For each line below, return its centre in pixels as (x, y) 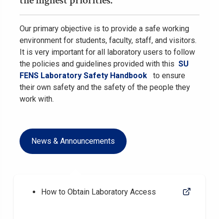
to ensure (166, 76)
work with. (37, 99)
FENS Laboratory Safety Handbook (83, 76)
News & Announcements (73, 141)
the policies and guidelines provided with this (99, 64)
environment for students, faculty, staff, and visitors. (108, 40)
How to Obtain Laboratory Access (99, 192)
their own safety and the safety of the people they (105, 87)
